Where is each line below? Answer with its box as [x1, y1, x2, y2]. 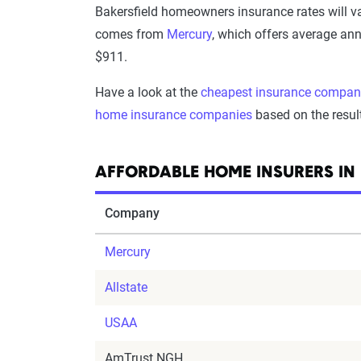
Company [105, 205, 160, 222]
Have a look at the [95, 85, 201, 101]
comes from [95, 27, 167, 43]
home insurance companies [95, 107, 252, 123]
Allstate [105, 280, 147, 296]
